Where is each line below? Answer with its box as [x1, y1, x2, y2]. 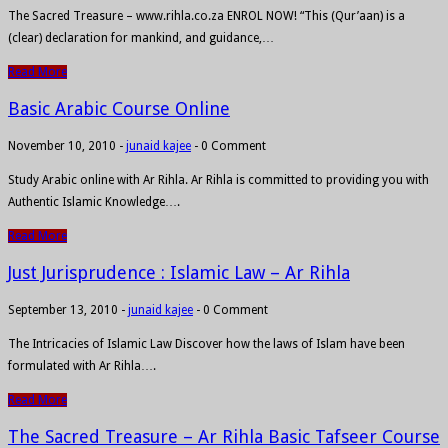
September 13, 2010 [8, 302, 118, 317]
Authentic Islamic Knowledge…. [8, 194, 180, 209]
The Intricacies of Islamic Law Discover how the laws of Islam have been [8, 336, 405, 351]
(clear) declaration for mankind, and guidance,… [8, 30, 274, 45]
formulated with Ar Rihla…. [8, 358, 156, 373]
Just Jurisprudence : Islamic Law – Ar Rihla [8, 261, 350, 283]
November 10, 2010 [8, 138, 116, 153]
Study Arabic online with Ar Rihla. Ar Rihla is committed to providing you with [8, 172, 429, 187]
